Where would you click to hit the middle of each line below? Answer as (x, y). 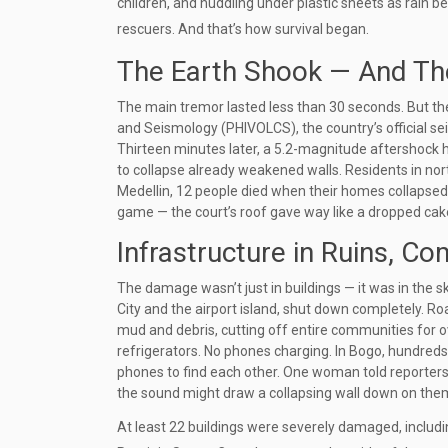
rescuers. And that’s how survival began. (243, 29)
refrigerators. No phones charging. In (233, 351)
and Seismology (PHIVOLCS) (206, 128)
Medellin (143, 191)
